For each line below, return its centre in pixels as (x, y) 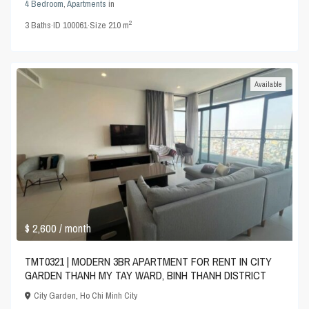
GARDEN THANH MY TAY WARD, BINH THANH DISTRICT (146, 275)
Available (268, 84)
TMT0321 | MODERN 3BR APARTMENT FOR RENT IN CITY (149, 261)
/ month (76, 228)
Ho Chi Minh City (109, 295)
